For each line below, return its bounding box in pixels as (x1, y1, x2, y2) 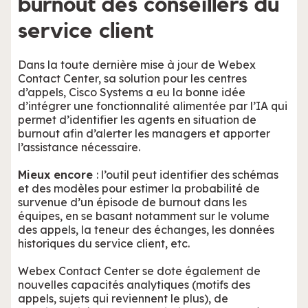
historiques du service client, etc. (18, 236, 190, 251)
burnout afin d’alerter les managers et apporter (18, 126, 270, 141)
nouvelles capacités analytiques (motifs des (18, 278, 250, 292)
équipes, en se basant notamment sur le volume (18, 209, 269, 223)
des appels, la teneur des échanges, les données (18, 223, 274, 237)
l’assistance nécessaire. (18, 140, 143, 155)
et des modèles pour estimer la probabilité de (18, 181, 260, 196)
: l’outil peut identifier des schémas (96, 168, 278, 182)
